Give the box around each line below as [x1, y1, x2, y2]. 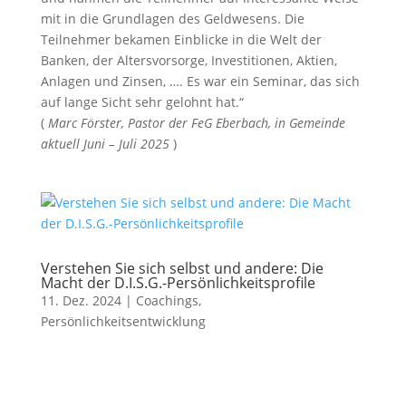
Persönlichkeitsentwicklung [40, 313, 206, 330]
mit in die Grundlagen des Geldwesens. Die [40, 10, 304, 27]
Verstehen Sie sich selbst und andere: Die [40, 258, 324, 278]
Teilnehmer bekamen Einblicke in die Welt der [40, 31, 322, 48]
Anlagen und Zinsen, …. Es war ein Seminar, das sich [40, 72, 360, 90]
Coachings [135, 292, 198, 309]
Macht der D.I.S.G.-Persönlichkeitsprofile [40, 273, 315, 293]
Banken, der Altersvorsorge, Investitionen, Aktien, [40, 52, 337, 69]
